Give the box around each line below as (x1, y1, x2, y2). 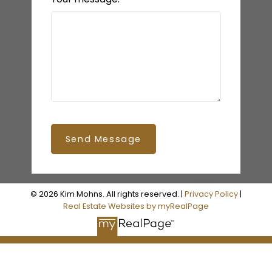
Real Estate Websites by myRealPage (63, 200, 209, 211)
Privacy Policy (185, 188, 238, 199)
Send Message (65, 132, 141, 145)
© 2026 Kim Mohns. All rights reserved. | (30, 188, 185, 199)
